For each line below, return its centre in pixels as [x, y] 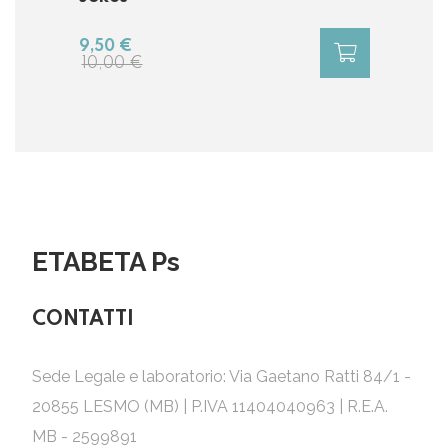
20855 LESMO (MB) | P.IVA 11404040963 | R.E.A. [210, 406]
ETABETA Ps [106, 261]
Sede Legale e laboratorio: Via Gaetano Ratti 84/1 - [221, 376]
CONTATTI [83, 319]
